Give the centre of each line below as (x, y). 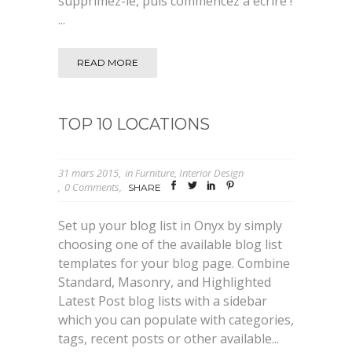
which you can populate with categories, (176, 320)
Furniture (155, 172)
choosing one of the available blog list (170, 245)
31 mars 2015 (88, 172)
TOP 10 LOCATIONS (134, 124)
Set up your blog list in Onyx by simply (170, 226)
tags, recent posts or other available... (169, 339)
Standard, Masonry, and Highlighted (165, 282)
